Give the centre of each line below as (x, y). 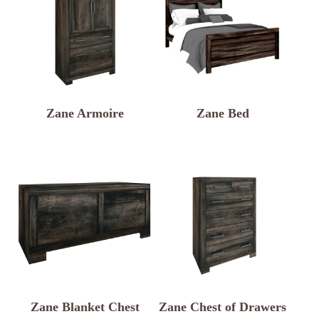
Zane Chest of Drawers (223, 307)
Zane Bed (223, 114)
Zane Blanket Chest (85, 307)
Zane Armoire (85, 114)
